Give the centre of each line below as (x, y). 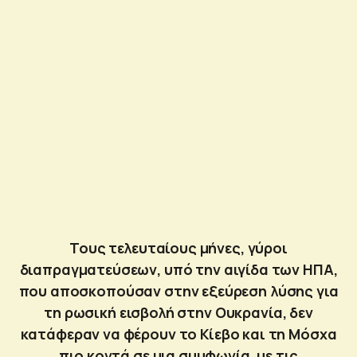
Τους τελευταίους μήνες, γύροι (178, 247)
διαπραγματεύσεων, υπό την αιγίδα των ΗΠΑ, (178, 269)
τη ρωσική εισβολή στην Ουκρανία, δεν (178, 312)
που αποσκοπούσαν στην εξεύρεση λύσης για (178, 290)
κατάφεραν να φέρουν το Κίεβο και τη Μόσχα (178, 333)
